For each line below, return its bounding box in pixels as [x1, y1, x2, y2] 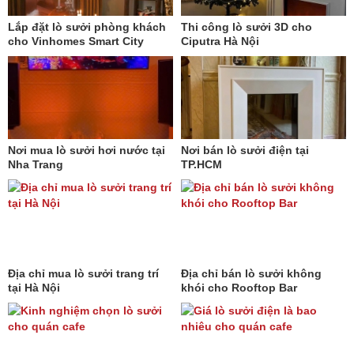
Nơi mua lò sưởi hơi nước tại [8, 144, 165, 157]
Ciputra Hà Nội [181, 35, 259, 48]
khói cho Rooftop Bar [181, 281, 297, 295]
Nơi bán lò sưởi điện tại [181, 144, 309, 157]
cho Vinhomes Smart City [8, 35, 144, 48]
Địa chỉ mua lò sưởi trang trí [8, 267, 159, 281]
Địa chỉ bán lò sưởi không [181, 267, 322, 281]
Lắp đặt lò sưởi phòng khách [8, 21, 166, 34]
